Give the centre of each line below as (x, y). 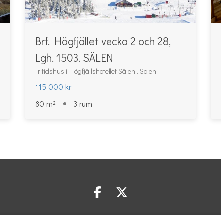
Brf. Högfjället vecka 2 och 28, (103, 41)
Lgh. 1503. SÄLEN (74, 57)
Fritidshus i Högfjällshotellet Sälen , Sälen (95, 71)
